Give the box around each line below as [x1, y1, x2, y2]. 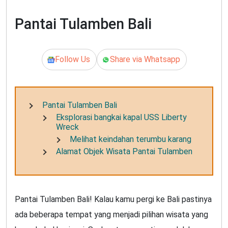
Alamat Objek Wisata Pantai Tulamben [56, 146, 193, 156]
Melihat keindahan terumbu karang [70, 134, 192, 144]
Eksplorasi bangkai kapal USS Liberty [56, 112, 187, 123]
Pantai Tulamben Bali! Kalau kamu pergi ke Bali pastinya [15, 194, 212, 204]
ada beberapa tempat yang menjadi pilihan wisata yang [15, 209, 208, 219]
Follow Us [54, 54, 90, 65]
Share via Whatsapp [109, 54, 180, 65]
